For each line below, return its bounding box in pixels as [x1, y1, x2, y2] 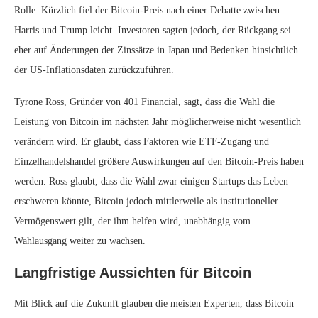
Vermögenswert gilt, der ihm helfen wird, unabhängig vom [14, 216, 251, 226]
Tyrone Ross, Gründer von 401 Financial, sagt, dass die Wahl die [14, 97, 275, 107]
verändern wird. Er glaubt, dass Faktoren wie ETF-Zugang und [14, 136, 269, 147]
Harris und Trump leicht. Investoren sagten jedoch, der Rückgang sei [14, 25, 291, 35]
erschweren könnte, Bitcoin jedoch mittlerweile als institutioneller [14, 196, 278, 207]
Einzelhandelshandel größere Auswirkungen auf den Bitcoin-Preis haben [14, 156, 304, 167]
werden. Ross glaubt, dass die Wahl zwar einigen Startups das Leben [14, 176, 288, 187]
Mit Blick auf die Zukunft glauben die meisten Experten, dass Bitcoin [14, 298, 294, 309]
